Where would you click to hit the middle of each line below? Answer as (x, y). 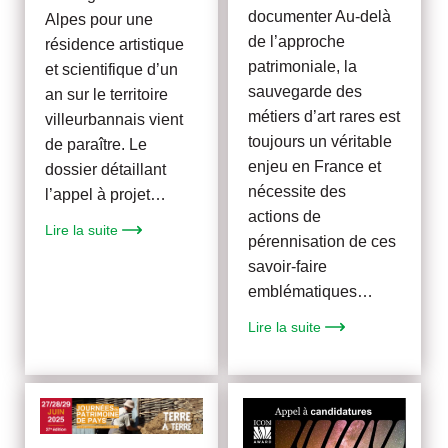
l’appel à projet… (106, 195)
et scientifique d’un (112, 70)
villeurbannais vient (114, 120)
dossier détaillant (106, 170)
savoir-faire (288, 267)
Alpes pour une (99, 20)
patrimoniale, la (303, 67)
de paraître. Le (96, 145)
